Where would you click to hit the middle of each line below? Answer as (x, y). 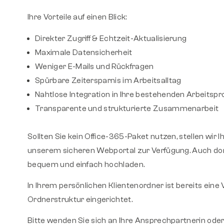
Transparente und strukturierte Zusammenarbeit (127, 108)
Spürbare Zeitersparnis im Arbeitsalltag (108, 80)
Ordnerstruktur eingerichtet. (81, 199)
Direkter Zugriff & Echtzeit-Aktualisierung (111, 38)
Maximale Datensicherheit (84, 52)
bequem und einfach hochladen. (86, 164)
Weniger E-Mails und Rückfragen (94, 66)
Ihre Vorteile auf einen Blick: (77, 17)
